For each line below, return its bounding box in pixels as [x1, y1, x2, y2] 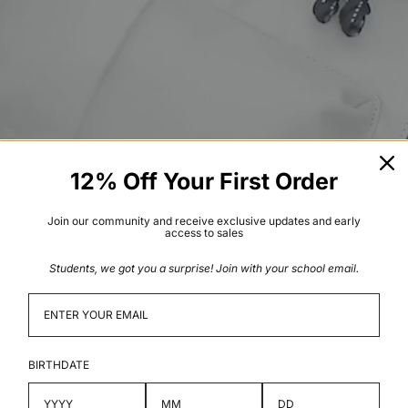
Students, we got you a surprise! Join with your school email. [48, 261, 360, 275]
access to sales [164, 226, 244, 240]
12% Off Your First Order [70, 168, 338, 195]
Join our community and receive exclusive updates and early [46, 214, 362, 228]
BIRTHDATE [28, 358, 89, 372]
